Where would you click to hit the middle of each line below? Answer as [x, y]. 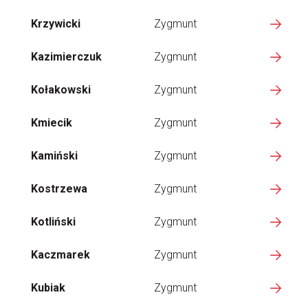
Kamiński [54, 156]
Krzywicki [56, 24]
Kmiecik [52, 123]
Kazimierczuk [66, 57]
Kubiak [48, 288]
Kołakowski [61, 90]
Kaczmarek [60, 255]
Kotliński [53, 222]
